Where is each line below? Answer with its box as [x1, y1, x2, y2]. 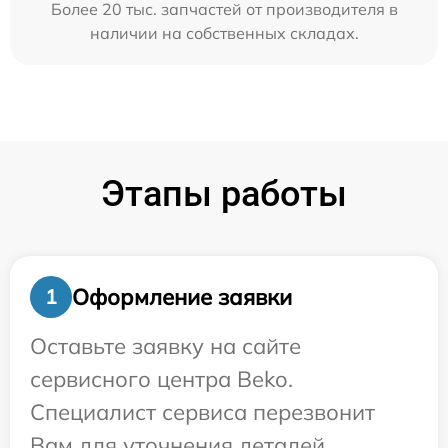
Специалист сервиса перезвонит [30, 398, 375, 427]
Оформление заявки [72, 282, 292, 311]
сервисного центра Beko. [30, 365, 293, 394]
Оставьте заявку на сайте [30, 332, 301, 361]
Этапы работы [101, 173, 347, 216]
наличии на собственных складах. [89, 23, 359, 44]
